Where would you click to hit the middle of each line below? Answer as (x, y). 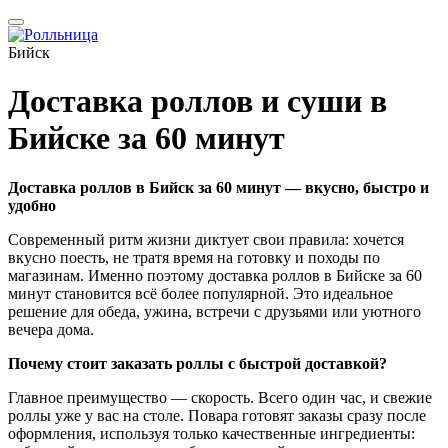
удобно (32, 205)
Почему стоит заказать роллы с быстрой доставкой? (197, 363)
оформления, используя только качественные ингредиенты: (211, 433)
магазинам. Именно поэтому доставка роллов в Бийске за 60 (215, 275)
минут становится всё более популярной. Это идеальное (200, 293)
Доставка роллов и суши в (197, 101)
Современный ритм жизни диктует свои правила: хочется (206, 239)
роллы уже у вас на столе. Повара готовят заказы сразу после (217, 415)
